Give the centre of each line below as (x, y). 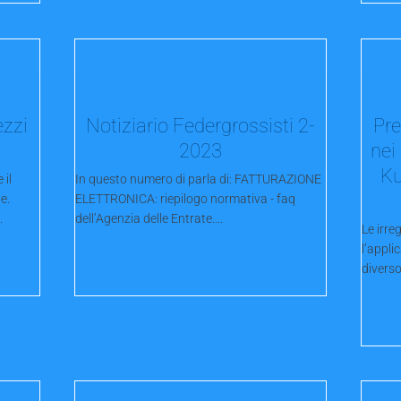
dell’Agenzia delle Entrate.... (149, 219)
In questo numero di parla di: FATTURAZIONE (199, 179)
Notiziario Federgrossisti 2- (200, 126)
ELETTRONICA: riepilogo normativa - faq (186, 199)
